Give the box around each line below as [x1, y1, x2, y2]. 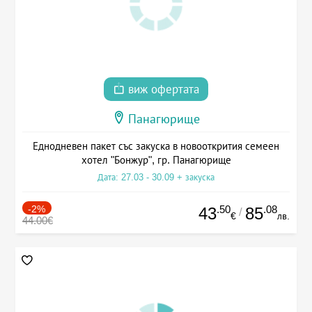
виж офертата [125, 82, 199, 96]
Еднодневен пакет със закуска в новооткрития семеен [33, 139, 279, 152]
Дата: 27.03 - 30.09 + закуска [97, 171, 214, 182]
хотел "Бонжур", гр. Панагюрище [81, 153, 231, 166]
